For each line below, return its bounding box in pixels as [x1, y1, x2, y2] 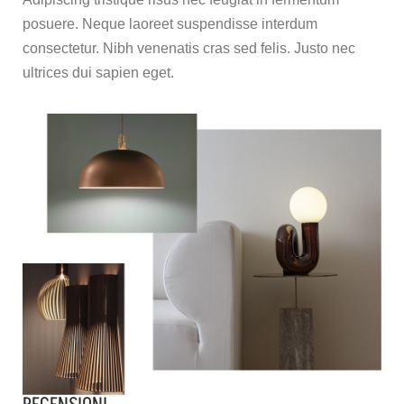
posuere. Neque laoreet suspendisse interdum [23, 16, 317, 32]
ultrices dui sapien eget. [23, 65, 174, 81]
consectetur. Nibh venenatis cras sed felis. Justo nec [23, 41, 355, 57]
